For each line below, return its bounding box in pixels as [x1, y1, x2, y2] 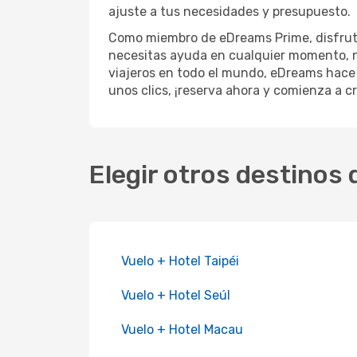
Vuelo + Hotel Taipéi [121, 253, 239, 269]
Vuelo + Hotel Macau [121, 322, 243, 337]
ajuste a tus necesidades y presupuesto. [108, 4, 351, 19]
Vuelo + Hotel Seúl [121, 288, 233, 303]
